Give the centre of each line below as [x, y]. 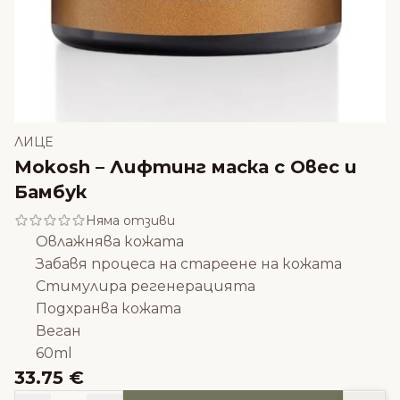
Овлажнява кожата [110, 242]
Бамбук [50, 192]
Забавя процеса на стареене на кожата [189, 264]
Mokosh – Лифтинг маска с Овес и [186, 167]
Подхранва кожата [108, 309]
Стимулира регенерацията [146, 287]
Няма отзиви [130, 221]
